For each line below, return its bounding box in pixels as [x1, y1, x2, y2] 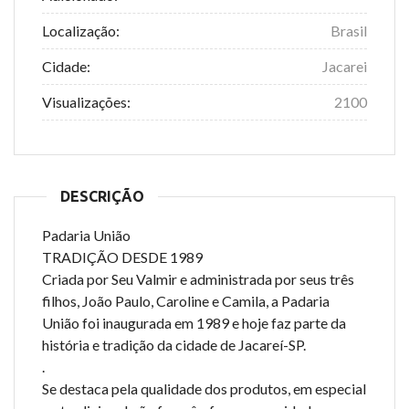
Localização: [42, 22, 120, 39]
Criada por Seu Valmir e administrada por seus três [42, 270, 354, 288]
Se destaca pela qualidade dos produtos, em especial [42, 380, 366, 397]
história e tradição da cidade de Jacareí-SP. [42, 336, 306, 353]
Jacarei [322, 58, 367, 75]
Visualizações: [42, 93, 131, 110]
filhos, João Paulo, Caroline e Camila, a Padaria [42, 292, 330, 309]
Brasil [330, 22, 367, 39]
